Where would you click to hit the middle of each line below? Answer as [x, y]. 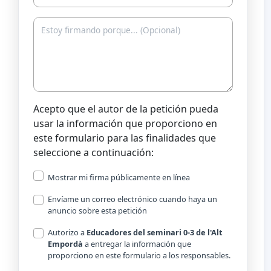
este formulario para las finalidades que [125, 138]
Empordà [65, 243]
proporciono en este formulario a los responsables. [139, 255]
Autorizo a [67, 232]
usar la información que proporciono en [125, 123]
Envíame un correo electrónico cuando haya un [132, 199]
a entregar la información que [137, 243]
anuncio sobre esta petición [97, 210]
